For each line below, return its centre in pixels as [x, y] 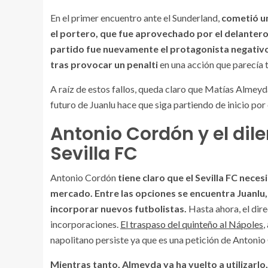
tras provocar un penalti [104, 64]
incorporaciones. [85, 224]
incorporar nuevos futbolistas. [118, 208]
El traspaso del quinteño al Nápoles [192, 224]
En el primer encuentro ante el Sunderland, [136, 18]
